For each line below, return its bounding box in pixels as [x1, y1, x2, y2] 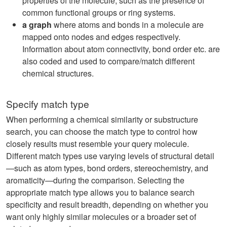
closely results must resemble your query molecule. [6, 138, 189, 149]
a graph [22, 19, 52, 30]
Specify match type [6, 97, 89, 110]
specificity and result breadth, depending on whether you [6, 199, 208, 210]
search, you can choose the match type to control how [6, 126, 198, 137]
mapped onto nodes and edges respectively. [22, 31, 180, 43]
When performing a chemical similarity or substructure [6, 113, 198, 125]
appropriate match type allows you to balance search [6, 186, 195, 198]
